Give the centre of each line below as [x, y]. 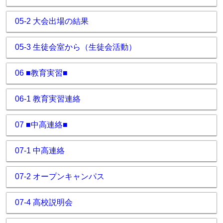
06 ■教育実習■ [41, 73]
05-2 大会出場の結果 [52, 21]
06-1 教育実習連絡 [48, 99]
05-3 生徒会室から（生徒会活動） [76, 47]
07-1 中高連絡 [40, 151]
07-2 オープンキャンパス [60, 176]
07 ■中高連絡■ [41, 125]
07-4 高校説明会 [44, 202]
